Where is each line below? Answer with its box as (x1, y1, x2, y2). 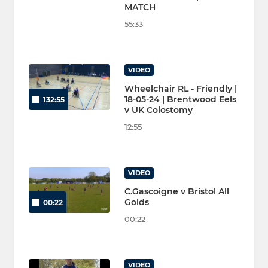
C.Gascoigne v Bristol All (124, 186, 229, 197)
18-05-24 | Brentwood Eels (124, 94, 236, 105)
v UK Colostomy (124, 105, 193, 116)
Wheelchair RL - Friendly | (124, 83, 237, 95)
